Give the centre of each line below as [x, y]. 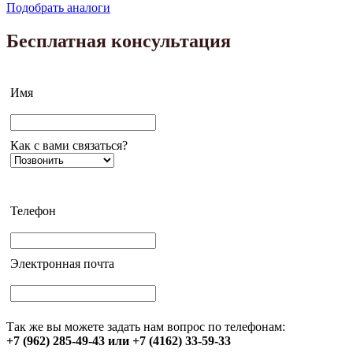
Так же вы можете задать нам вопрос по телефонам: [146, 327]
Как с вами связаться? [69, 146]
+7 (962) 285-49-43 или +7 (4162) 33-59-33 [119, 341]
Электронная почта [62, 264]
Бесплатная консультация [119, 41]
